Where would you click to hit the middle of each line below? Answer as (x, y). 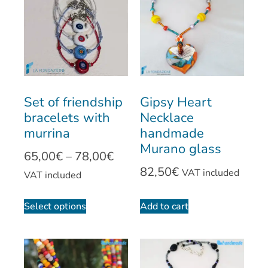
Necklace (167, 118)
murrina (47, 134)
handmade (172, 134)
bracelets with (67, 118)
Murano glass (181, 149)
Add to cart (164, 207)
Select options (55, 207)
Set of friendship (73, 103)
